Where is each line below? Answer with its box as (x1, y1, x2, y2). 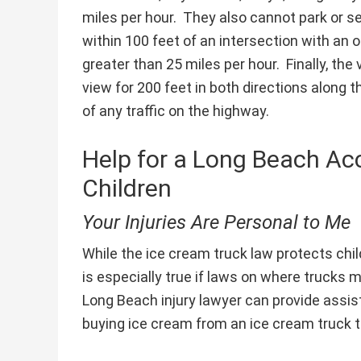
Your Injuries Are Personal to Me (82, 211, 351, 234)
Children (82, 174, 172, 202)
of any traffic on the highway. (82, 102, 269, 119)
